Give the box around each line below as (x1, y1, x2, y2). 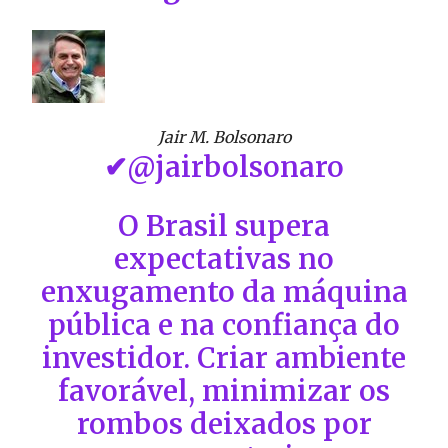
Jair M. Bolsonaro (157, 126, 291, 147)
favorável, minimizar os (58, 372, 390, 409)
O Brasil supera (118, 207, 330, 244)
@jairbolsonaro (127, 148, 344, 185)
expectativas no (114, 240, 334, 277)
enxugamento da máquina (40, 273, 408, 310)
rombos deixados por (76, 405, 372, 442)
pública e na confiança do (48, 306, 400, 343)
